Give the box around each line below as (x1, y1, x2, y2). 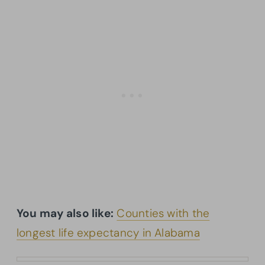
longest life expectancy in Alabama (17, 225, 200, 241)
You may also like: (17, 206, 114, 221)
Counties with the (117, 206, 210, 221)
